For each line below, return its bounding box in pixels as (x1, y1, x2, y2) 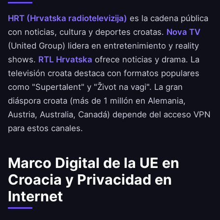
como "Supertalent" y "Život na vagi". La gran (8, 82, 183, 92)
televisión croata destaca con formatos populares (8, 68, 199, 79)
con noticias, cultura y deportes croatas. (8, 27, 166, 37)
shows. (8, 55, 38, 65)
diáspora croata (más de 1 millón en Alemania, (8, 96, 186, 106)
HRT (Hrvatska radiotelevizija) (8, 13, 127, 24)
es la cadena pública (127, 13, 208, 24)
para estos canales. (8, 123, 83, 134)
